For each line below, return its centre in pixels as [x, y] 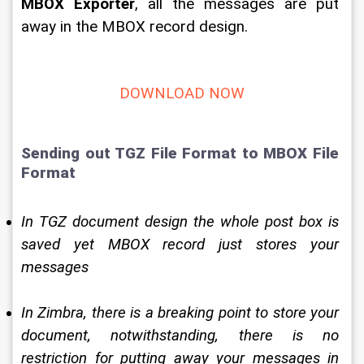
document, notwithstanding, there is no [182, 336]
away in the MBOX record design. [136, 27]
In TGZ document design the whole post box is [182, 222]
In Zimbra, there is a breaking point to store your [182, 313]
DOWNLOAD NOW [182, 93]
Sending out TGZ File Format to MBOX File [182, 153]
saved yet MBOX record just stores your [182, 245]
